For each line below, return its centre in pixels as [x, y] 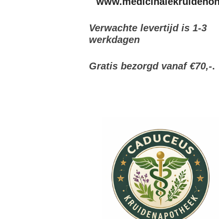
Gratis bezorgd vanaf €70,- [151, 66]
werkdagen [114, 39]
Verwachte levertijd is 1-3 [148, 28]
